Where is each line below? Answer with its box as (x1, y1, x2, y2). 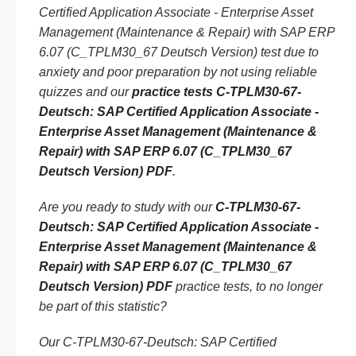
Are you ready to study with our (39, 200, 215, 214)
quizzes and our (39, 85, 132, 99)
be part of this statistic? (39, 300, 167, 313)
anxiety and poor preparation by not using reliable (39, 65, 317, 79)
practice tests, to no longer (172, 280, 323, 293)
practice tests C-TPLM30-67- (132, 85, 301, 99)
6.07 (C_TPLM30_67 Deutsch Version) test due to (39, 45, 319, 59)
